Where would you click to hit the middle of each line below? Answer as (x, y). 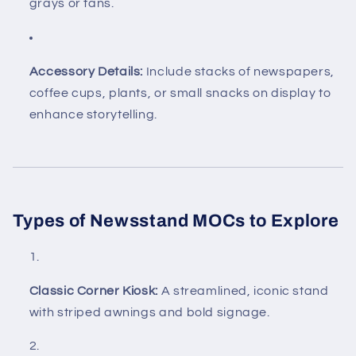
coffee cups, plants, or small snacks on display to (180, 93)
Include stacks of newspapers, (239, 71)
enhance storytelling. (93, 114)
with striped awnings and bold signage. (149, 312)
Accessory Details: (86, 71)
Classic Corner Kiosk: (93, 290)
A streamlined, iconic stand (243, 290)
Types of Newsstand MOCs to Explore (176, 221)
